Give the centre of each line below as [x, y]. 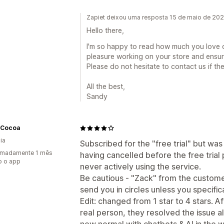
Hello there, [105, 30]
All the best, [106, 86]
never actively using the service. [140, 166]
